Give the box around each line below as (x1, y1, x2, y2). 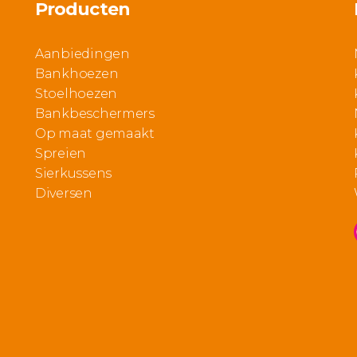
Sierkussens (35, 166, 112, 181)
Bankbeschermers (35, 106, 155, 121)
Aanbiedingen (35, 46, 130, 61)
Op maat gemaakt (35, 126, 155, 141)
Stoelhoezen (35, 86, 118, 101)
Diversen (35, 186, 92, 201)
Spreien (35, 146, 87, 161)
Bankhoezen (35, 66, 119, 81)
